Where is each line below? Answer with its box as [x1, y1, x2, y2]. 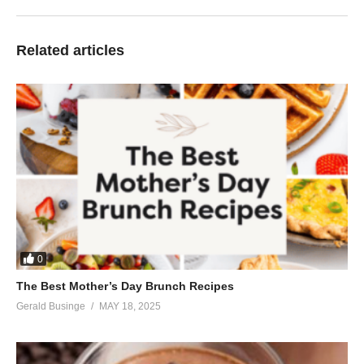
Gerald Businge [16, 301, 85, 313]
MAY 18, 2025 [99, 301, 161, 313]
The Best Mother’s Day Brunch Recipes [16, 279, 234, 293]
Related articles [16, 41, 124, 58]
